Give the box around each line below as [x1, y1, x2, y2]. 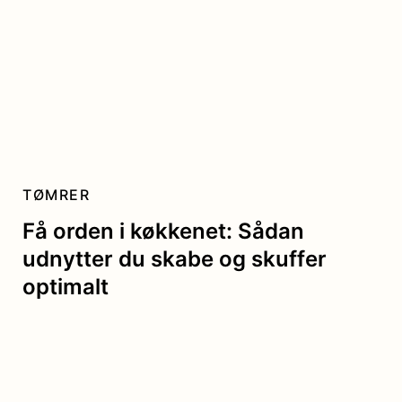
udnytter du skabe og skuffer [22, 246, 327, 273]
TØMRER [22, 186, 91, 205]
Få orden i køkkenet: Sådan [22, 218, 304, 245]
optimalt [22, 274, 109, 301]
